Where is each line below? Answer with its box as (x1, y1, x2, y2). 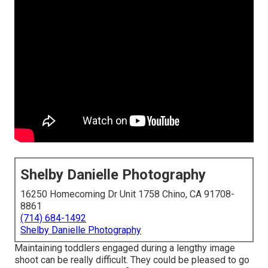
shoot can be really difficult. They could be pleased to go (14, 254, 249, 266)
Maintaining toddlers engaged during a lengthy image (14, 242, 235, 254)
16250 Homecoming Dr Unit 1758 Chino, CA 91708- (20, 188, 234, 200)
